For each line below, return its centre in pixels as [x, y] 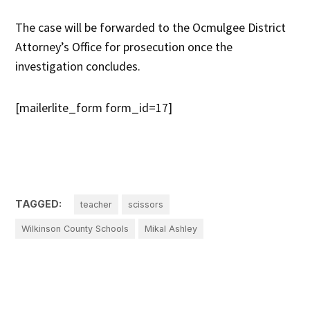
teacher [97, 204]
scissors [145, 204]
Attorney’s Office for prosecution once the [124, 46]
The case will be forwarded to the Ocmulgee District [151, 27]
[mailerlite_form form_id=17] [94, 107]
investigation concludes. [78, 66]
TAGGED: [39, 203]
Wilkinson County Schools [75, 228]
